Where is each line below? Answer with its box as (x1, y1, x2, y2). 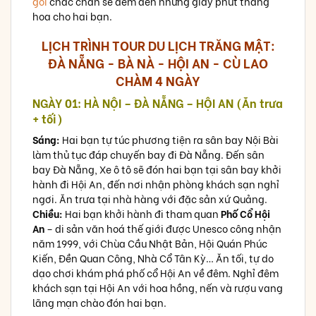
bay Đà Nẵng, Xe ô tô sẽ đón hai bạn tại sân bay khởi (32, 162, 281, 177)
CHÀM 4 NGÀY (116, 71, 200, 90)
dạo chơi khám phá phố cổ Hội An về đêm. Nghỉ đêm (32, 265, 279, 281)
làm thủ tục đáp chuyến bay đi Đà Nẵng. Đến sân (32, 147, 265, 162)
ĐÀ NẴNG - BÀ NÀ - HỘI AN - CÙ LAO (48, 53, 268, 73)
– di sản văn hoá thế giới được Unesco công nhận (44, 221, 281, 236)
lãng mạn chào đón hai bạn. (32, 295, 166, 310)
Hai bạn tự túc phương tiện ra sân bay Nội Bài (60, 132, 279, 147)
